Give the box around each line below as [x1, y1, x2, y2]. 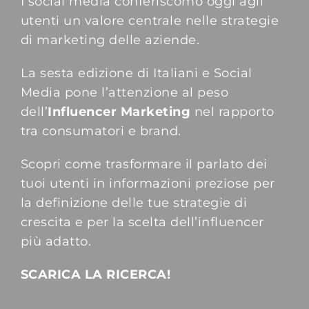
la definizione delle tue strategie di [20, 195, 248, 210]
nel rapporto [190, 104, 275, 119]
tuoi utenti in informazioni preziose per [20, 176, 275, 191]
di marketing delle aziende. [20, 32, 200, 48]
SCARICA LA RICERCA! [20, 267, 171, 282]
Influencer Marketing [48, 104, 191, 119]
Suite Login [21, 41, 81, 54]
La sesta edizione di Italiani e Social [20, 66, 252, 81]
